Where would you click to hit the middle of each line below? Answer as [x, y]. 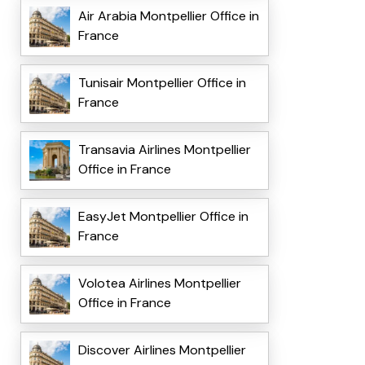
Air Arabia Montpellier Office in [168, 16]
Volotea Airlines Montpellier [159, 284]
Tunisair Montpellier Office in [162, 83]
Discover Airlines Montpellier [162, 350]
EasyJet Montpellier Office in [163, 217]
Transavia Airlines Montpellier [164, 150]
